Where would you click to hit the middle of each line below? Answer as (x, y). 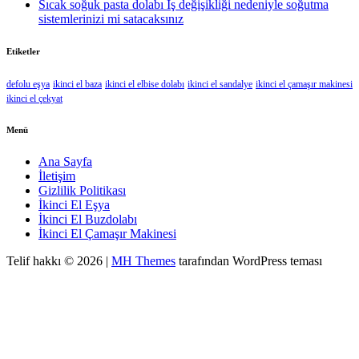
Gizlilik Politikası (82, 191)
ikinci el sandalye (220, 85)
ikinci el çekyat (34, 99)
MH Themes (143, 261)
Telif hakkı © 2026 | (59, 261)
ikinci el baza (77, 85)
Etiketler (23, 52)
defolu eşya (28, 85)
